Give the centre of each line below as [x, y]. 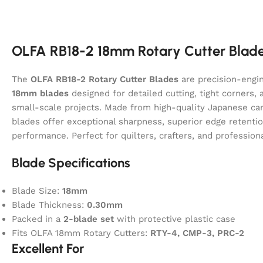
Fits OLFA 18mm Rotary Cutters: [81, 233]
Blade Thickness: [49, 205]
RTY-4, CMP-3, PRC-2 [197, 233]
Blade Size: [37, 190]
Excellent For [48, 248]
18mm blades [40, 93]
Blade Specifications [71, 163]
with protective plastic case [175, 219]
